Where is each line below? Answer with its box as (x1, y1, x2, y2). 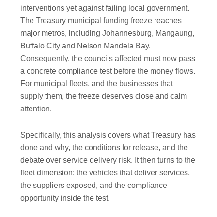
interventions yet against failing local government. (20, 4, 190, 13)
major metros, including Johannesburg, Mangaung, (20, 29, 195, 38)
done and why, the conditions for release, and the (20, 143, 188, 152)
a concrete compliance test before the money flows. (20, 67, 196, 76)
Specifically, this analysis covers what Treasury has (20, 131, 196, 139)
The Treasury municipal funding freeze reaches (20, 16, 182, 25)
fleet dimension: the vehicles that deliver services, (20, 169, 190, 177)
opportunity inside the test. (20, 194, 110, 202)
